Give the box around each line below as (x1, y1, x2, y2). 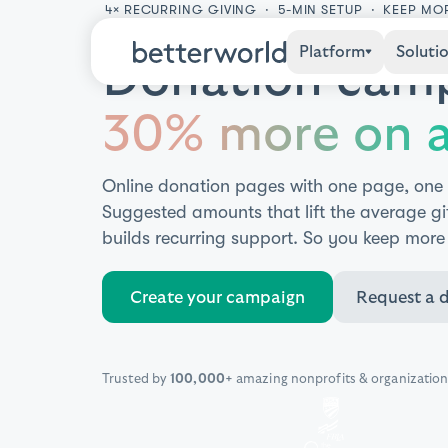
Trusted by (102, 372, 171, 386)
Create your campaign (130, 288, 305, 306)
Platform (298, 43, 365, 60)
